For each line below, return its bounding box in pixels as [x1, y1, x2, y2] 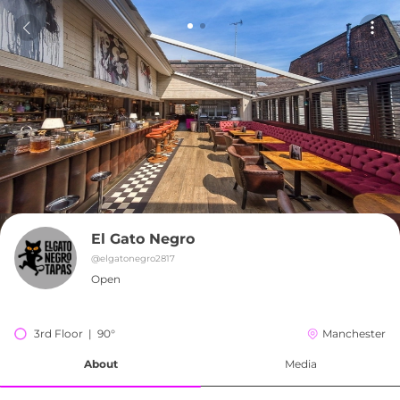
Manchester [322, 327, 386, 340]
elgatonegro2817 [100, 253, 175, 264]
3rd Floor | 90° [34, 327, 115, 340]
